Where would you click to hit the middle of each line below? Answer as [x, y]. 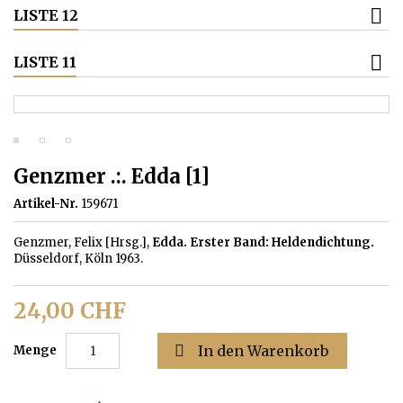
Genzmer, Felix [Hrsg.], [83, 243]
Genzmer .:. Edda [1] [112, 177]
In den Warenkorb [263, 351]
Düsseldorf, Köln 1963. [78, 259]
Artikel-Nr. [46, 204]
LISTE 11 [45, 63]
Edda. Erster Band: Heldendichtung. [263, 243]
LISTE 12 [46, 16]
